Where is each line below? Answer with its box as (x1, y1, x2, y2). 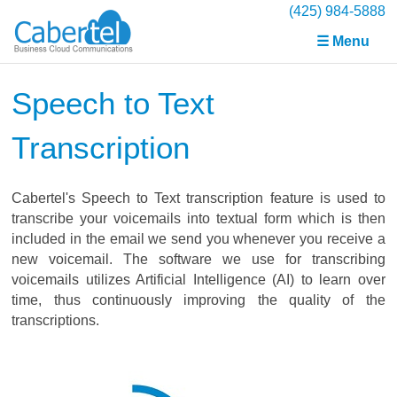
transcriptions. (12, 313, 100, 328)
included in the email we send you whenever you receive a (12, 231, 385, 246)
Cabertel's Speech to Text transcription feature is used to (12, 191, 385, 206)
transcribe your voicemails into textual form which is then (12, 211, 385, 226)
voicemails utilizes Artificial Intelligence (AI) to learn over (12, 272, 385, 287)
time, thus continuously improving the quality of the (12, 292, 385, 307)
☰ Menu (315, 34, 370, 49)
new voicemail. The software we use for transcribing (12, 252, 385, 267)
